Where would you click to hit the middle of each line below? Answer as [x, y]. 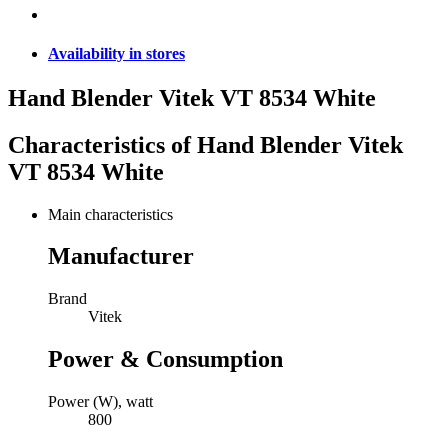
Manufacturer [121, 256]
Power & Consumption [165, 359]
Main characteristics [110, 214]
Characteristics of [102, 144]
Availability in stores [116, 54]
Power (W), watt [100, 402]
